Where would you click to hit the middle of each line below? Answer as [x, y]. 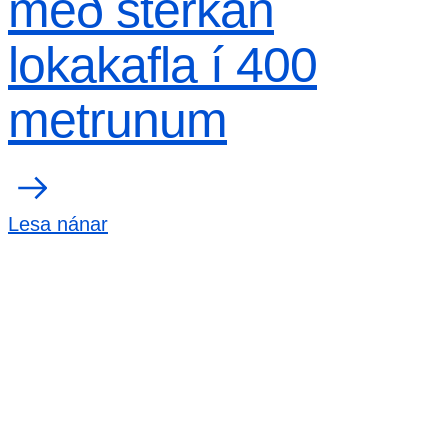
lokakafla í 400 [162, 65]
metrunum [117, 120]
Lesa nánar [58, 224]
